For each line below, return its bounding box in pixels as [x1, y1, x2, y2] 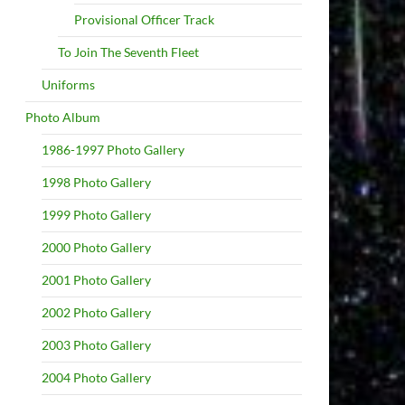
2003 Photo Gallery [42, 337, 151, 353]
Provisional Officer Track [74, 12, 214, 27]
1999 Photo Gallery [42, 207, 151, 222]
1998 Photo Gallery [42, 174, 151, 190]
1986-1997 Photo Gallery [42, 142, 184, 157]
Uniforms [42, 77, 95, 92]
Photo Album [25, 109, 100, 125]
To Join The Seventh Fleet [58, 44, 199, 60]
